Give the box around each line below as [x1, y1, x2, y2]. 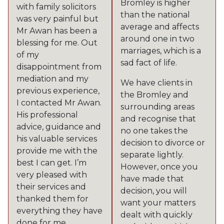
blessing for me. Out [16, 38, 97, 47]
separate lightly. [120, 150, 183, 159]
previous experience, [16, 86, 99, 95]
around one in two [120, 34, 194, 43]
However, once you [120, 162, 198, 171]
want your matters [120, 198, 195, 207]
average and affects [120, 22, 199, 31]
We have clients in [120, 78, 192, 87]
